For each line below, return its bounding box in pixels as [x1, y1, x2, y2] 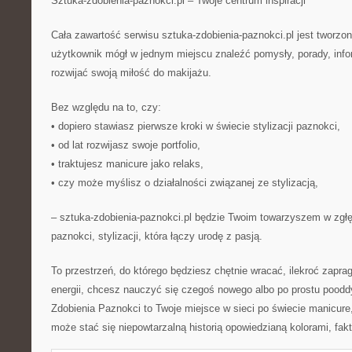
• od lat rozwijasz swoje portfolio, [51, 139, 200, 151]
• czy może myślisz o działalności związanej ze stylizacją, [51, 177, 318, 189]
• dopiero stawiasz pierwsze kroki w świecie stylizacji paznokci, [51, 120, 340, 132]
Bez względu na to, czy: [51, 101, 161, 113]
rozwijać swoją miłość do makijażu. [51, 67, 211, 79]
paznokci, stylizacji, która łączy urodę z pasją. [51, 230, 262, 242]
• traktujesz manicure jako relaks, [51, 158, 203, 170]
